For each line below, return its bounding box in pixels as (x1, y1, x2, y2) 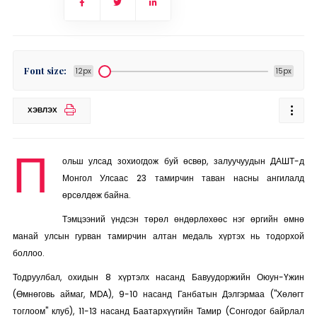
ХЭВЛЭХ (27, 105, 57, 115)
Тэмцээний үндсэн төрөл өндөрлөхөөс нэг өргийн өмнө (62, 213, 305, 225)
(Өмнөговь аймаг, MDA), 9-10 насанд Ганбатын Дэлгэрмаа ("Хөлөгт (12, 288, 305, 300)
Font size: (23, 64, 67, 76)
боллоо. (12, 247, 45, 259)
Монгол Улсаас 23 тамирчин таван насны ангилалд (62, 172, 305, 184)
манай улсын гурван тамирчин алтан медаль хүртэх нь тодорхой (12, 230, 305, 242)
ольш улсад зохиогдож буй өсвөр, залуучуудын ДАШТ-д (62, 155, 305, 167)
